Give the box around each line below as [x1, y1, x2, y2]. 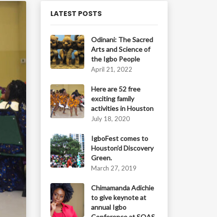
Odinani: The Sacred [91, 35, 153, 44]
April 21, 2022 [91, 65, 132, 73]
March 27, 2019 [91, 164, 137, 172]
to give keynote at [91, 193, 146, 201]
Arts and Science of [91, 45, 150, 53]
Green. [91, 154, 112, 162]
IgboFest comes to [91, 134, 148, 142]
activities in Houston [91, 104, 154, 112]
